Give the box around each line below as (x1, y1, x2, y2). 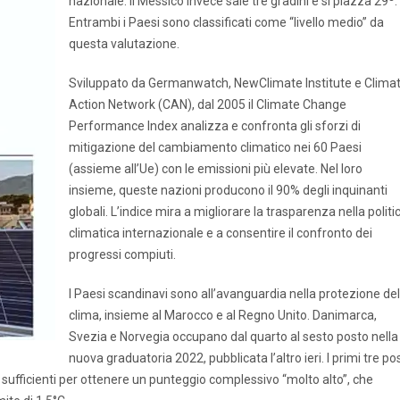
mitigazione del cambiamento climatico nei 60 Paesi (69, 140, 362, 154)
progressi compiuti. (69, 247, 176, 262)
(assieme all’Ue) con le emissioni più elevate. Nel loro (69, 162, 362, 176)
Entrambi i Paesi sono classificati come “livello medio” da (69, 15, 384, 29)
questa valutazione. (69, 37, 179, 51)
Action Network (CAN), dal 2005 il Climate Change (69, 97, 346, 112)
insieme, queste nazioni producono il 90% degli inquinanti (69, 183, 387, 197)
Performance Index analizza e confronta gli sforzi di (69, 119, 361, 133)
